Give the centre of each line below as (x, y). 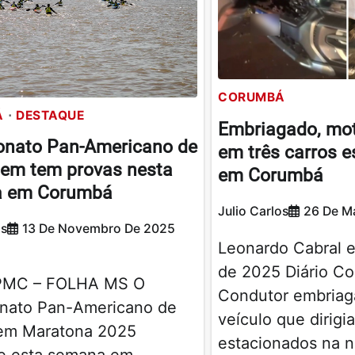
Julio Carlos (254, 211)
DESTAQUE (50, 115)
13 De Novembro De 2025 (99, 229)
